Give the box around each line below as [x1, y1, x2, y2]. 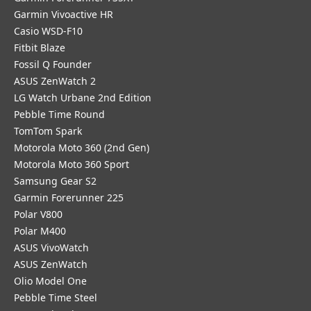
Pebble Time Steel [14, 291, 97, 304]
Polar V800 [14, 208, 62, 221]
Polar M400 [14, 224, 66, 237]
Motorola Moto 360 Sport [14, 158, 129, 171]
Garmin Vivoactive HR [14, 8, 113, 21]
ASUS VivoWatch [14, 241, 89, 254]
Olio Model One [14, 274, 87, 287]
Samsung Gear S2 [14, 174, 96, 187]
